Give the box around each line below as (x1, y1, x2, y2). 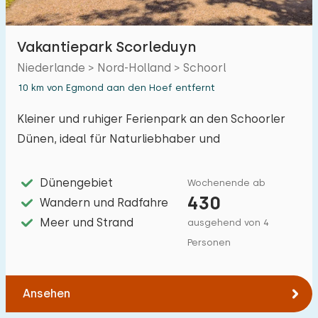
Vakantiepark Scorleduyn (17, 38, 197, 55)
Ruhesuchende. (17, 152, 103, 165)
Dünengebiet (40, 176, 113, 190)
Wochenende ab (187, 177, 265, 188)
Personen (187, 237, 231, 248)
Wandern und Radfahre (40, 196, 168, 209)
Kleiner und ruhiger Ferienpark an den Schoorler (17, 112, 285, 126)
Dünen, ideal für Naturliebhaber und (17, 132, 220, 146)
